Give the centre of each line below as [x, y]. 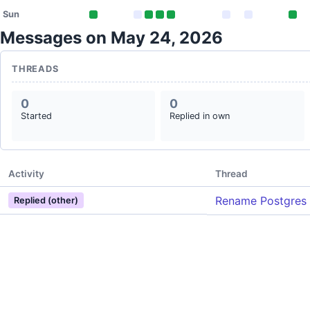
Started [36, 116]
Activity [26, 174]
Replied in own [200, 116]
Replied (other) [46, 200]
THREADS [35, 69]
